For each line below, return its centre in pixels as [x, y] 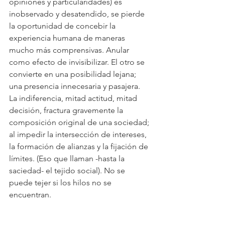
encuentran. [30, 195]
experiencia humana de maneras [68, 38]
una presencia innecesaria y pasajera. [76, 86]
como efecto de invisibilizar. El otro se [78, 62]
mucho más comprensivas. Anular [70, 50]
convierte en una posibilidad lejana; [74, 74]
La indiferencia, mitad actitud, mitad [74, 98]
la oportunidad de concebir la [63, 26]
